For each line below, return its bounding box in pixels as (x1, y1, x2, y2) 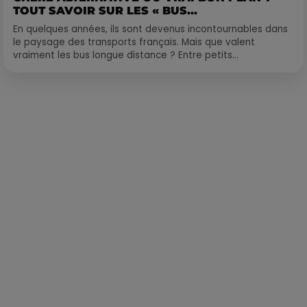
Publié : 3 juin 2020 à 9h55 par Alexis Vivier (127, 116, 199, 130)
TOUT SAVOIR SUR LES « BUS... (13, 3, 197, 17)
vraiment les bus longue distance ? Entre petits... (13, 48, 238, 62)
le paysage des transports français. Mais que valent (13, 35, 255, 49)
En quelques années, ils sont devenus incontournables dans (13, 22, 288, 36)
